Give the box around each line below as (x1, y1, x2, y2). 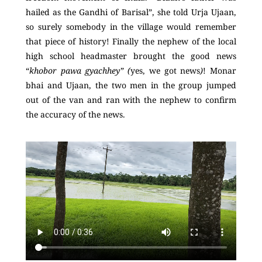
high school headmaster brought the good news (26, 50, 236, 62)
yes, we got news (130, 65, 201, 77)
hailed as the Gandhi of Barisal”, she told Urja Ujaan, (26, 6, 236, 18)
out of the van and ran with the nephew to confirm (26, 94, 236, 106)
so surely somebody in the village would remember (26, 21, 236, 33)
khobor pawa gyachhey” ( (29, 65, 131, 77)
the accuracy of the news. (26, 109, 125, 120)
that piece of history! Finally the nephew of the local (26, 36, 236, 47)
